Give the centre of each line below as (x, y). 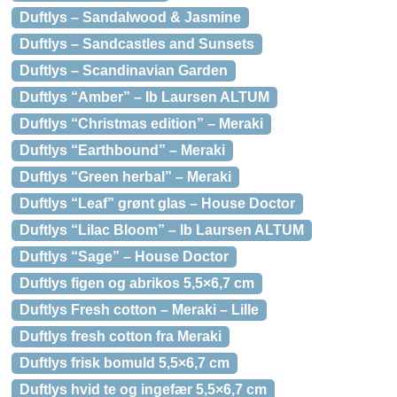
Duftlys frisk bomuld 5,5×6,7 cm (125, 363)
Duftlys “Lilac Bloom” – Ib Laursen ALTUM (162, 230)
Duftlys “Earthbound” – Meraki (122, 150)
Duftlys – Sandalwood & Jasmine (130, 17)
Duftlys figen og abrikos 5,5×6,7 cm (137, 283)
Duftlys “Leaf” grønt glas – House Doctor (157, 203)
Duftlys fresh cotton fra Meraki (121, 336)
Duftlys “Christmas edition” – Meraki (141, 124)
